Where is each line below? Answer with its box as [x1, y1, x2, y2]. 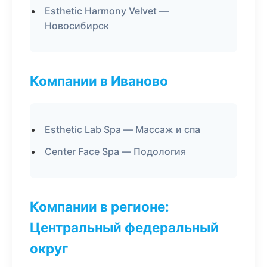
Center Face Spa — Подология [45, 145, 186, 157]
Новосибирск [45, 20, 109, 32]
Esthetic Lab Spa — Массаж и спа [45, 123, 200, 135]
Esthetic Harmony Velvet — [45, 5, 169, 17]
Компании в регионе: [30, 198, 169, 215]
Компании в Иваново [30, 73, 168, 89]
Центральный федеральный [30, 219, 219, 235]
